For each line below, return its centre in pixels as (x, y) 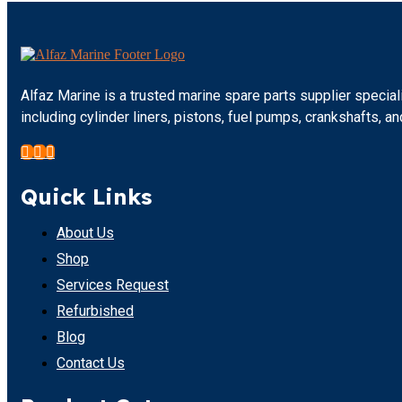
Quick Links (86, 197)
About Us (85, 233)
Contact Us (91, 363)
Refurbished (95, 311)
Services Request (113, 285)
